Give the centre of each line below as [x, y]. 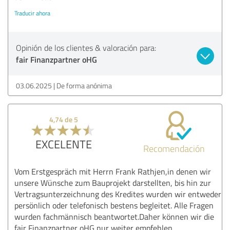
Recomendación [174, 148]
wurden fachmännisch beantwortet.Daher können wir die [114, 216]
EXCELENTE [63, 144]
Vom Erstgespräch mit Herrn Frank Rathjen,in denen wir [113, 171]
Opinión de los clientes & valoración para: [86, 47]
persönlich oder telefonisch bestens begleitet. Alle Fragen [114, 205]
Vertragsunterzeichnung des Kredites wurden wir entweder [118, 194]
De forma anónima [84, 85]
